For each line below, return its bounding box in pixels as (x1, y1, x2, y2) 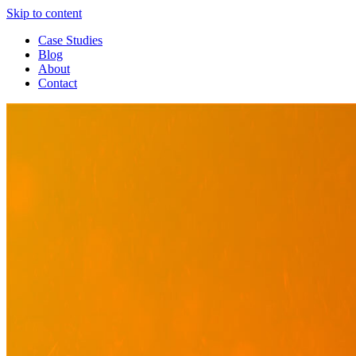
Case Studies (38, 33, 103, 47)
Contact (38, 76, 77, 90)
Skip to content (6, 6, 82, 20)
